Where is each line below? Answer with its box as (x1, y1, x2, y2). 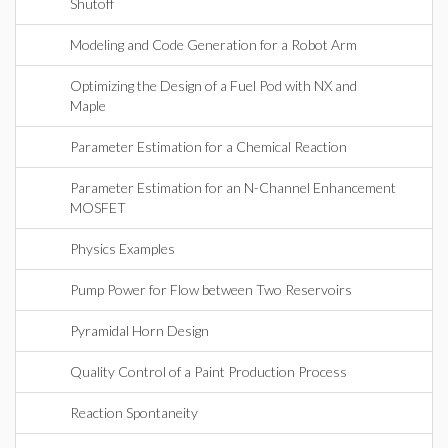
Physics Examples (70, 240, 175, 257)
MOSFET (70, 199, 126, 216)
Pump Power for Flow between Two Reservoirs (70, 281, 352, 298)
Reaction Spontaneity (70, 404, 198, 421)
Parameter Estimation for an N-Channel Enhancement (70, 179, 396, 196)
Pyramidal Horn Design (70, 322, 209, 339)
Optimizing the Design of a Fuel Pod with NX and (70, 77, 357, 94)
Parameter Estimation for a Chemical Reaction (70, 138, 347, 155)
